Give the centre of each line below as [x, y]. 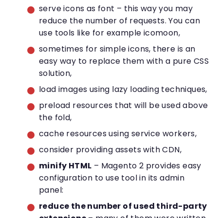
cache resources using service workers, [118, 134]
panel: [51, 190]
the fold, [55, 118]
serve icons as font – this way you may [116, 9]
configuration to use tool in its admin [112, 178]
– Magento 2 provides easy [146, 166]
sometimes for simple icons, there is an [117, 49]
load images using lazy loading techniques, [123, 90]
